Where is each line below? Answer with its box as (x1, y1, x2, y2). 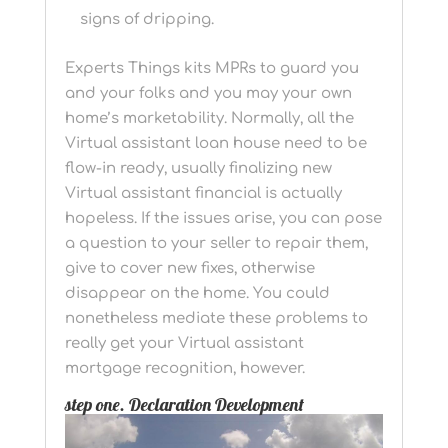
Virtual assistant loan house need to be (64, 135, 367, 153)
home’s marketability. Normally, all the (64, 110, 354, 128)
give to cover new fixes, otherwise (64, 260, 315, 278)
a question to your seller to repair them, (64, 235, 368, 253)
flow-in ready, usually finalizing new (64, 160, 332, 178)
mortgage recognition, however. (64, 360, 305, 378)
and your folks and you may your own (64, 85, 352, 103)
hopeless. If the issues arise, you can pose (64, 210, 382, 228)
